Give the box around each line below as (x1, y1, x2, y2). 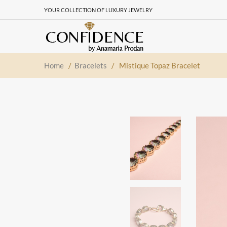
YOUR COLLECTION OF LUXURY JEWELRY (44, 7, 153, 13)
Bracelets (74, 61, 107, 70)
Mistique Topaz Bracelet (119, 61, 200, 70)
